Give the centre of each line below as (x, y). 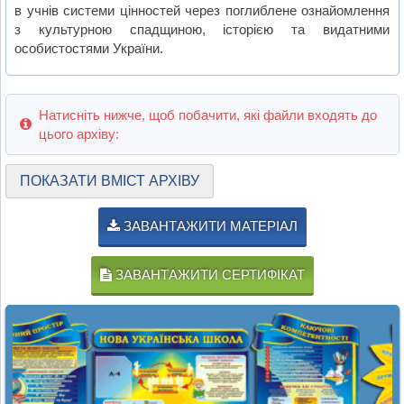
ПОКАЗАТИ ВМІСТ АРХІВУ (109, 180)
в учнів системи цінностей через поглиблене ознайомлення (202, 10)
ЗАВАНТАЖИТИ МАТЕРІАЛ (209, 225)
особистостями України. (89, 48)
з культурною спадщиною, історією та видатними (202, 29)
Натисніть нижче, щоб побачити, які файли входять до (207, 115)
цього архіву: (78, 133)
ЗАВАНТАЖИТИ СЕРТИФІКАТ (208, 274)
